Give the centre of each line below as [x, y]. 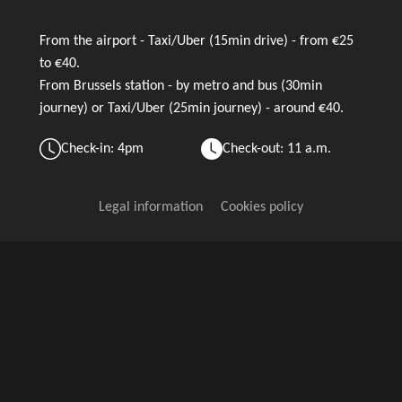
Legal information [151, 207]
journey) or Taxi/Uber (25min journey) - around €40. [192, 109]
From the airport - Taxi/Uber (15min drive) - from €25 [197, 41]
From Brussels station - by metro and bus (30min [181, 86]
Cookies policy [262, 207]
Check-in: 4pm [102, 149]
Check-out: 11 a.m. [277, 149]
